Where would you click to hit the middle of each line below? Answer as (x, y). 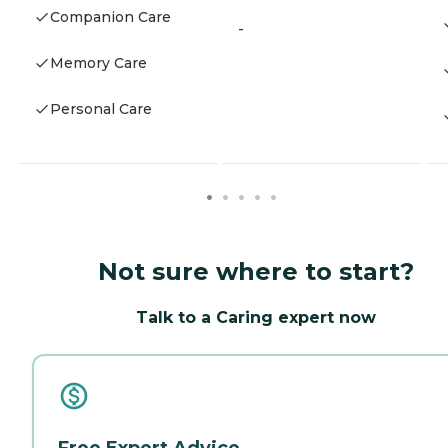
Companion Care (110, 17)
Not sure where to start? (256, 271)
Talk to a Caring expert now (256, 317)
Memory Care (98, 63)
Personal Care (101, 109)
